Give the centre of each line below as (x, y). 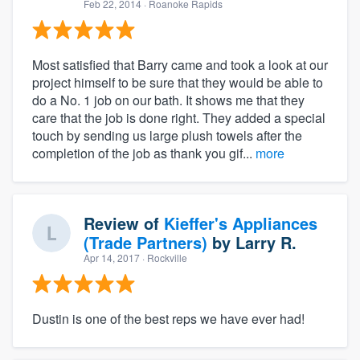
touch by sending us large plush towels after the (167, 135)
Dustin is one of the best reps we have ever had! (168, 318)
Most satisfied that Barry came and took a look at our (180, 64)
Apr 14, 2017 (112, 257)
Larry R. (266, 242)
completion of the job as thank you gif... (144, 153)
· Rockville (164, 257)
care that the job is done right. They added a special (179, 117)
